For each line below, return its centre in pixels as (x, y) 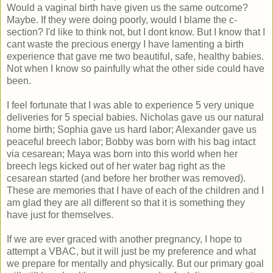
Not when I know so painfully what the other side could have (136, 68)
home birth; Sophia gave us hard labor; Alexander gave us (132, 129)
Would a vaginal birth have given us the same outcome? (127, 7)
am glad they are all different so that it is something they (126, 202)
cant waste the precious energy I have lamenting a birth (125, 44)
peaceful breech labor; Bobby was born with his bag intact (131, 141)
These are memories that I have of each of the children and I (135, 190)
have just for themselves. (60, 214)
